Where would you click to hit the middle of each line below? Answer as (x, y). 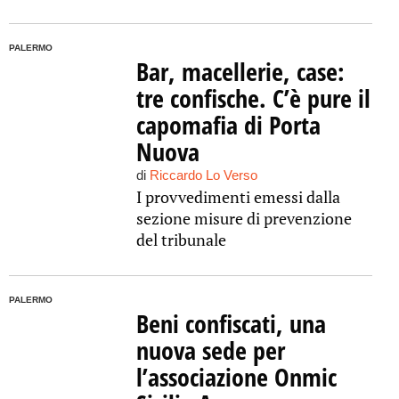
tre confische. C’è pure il (253, 98)
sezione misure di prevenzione (244, 218)
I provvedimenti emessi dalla (238, 197)
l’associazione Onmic (236, 377)
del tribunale (181, 240)
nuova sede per (210, 350)
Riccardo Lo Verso (203, 175)
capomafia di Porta (228, 125)
